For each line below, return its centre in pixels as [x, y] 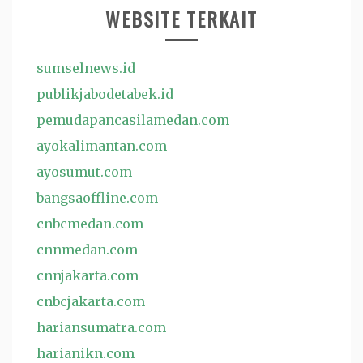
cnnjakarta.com [88, 275]
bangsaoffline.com [97, 198]
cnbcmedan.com [90, 224]
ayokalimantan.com [102, 146]
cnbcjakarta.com [91, 301]
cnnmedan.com [87, 250]
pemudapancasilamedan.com [133, 120]
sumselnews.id [86, 68]
